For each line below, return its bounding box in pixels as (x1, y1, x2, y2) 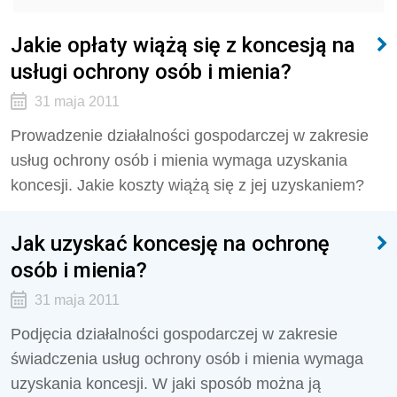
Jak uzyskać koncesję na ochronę (11, 230, 330, 256)
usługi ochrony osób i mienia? (11, 58, 292, 84)
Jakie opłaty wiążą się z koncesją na (11, 32, 355, 58)
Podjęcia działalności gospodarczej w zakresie (11, 325, 338, 343)
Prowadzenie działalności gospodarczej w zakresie (11, 127, 369, 144)
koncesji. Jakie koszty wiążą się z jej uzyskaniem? (11, 176, 364, 194)
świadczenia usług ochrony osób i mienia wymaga (11, 350, 363, 368)
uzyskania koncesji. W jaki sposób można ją (11, 375, 321, 393)
